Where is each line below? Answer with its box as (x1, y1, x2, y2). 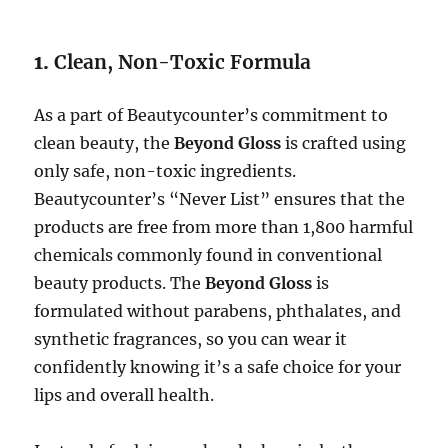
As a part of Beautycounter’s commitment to (34, 104, 389, 125)
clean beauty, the (34, 132, 175, 153)
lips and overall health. (34, 384, 215, 405)
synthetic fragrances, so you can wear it (34, 328, 348, 349)
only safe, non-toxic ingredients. (34, 160, 297, 181)
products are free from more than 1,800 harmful (34, 216, 414, 237)
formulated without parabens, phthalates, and (34, 300, 402, 321)
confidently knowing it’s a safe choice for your (34, 356, 402, 377)
